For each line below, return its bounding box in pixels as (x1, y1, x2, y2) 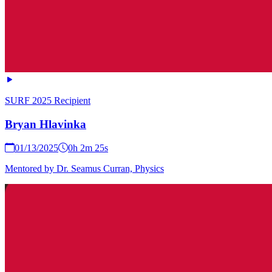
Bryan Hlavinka (5, 117, 86, 131)
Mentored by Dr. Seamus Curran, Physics (5, 163, 164, 174)
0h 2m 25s (68, 142, 108, 153)
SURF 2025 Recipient (5, 95, 90, 106)
